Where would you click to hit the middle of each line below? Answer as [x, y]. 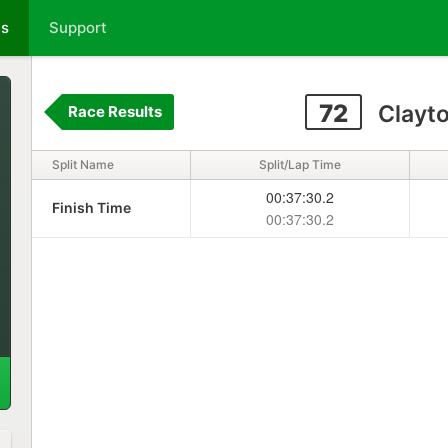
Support [78, 27]
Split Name [82, 164]
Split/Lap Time [299, 164]
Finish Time [91, 207]
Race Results [114, 111]
